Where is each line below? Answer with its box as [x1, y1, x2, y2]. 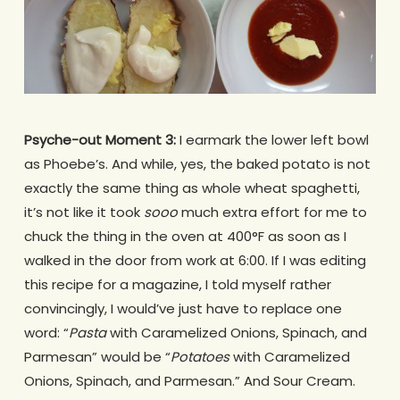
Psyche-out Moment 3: [23, 129, 179, 149]
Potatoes [170, 346, 229, 366]
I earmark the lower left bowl [179, 129, 369, 149]
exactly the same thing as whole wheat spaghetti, [23, 178, 360, 197]
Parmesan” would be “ [23, 346, 171, 366]
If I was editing [271, 250, 366, 270]
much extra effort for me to [177, 202, 367, 221]
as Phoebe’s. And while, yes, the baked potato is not [23, 154, 371, 173]
